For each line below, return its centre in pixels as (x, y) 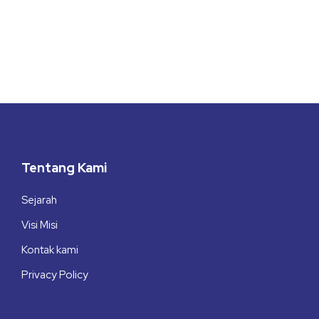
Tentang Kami (64, 168)
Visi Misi (40, 225)
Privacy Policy (55, 275)
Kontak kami (50, 250)
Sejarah (39, 200)
